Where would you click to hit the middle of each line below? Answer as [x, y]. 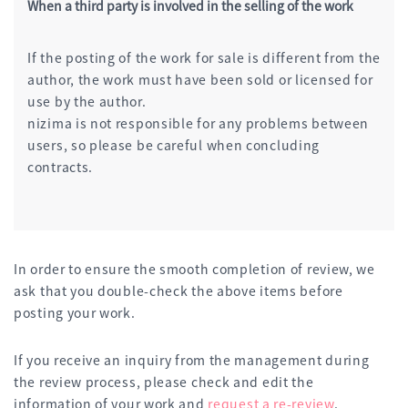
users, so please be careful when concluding [174, 144]
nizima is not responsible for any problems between [199, 122]
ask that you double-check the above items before [178, 290]
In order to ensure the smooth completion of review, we [194, 268]
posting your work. [75, 312]
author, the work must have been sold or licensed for [200, 79]
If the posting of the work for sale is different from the [204, 57]
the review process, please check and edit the [164, 381]
